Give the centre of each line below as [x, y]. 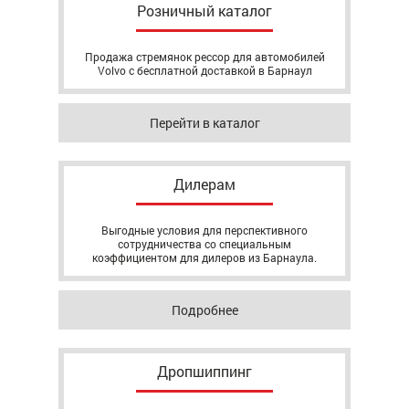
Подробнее [204, 310]
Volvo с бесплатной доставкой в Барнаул [204, 70]
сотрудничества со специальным [204, 244]
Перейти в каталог [204, 123]
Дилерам [204, 184]
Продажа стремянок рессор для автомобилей [204, 57]
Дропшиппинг [204, 371]
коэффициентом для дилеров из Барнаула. [204, 257]
